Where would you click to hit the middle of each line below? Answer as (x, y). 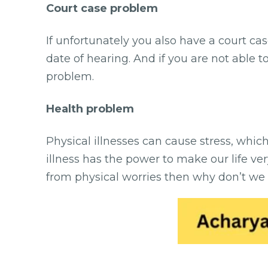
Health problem (90, 109)
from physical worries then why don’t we (156, 177)
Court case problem (102, 8)
